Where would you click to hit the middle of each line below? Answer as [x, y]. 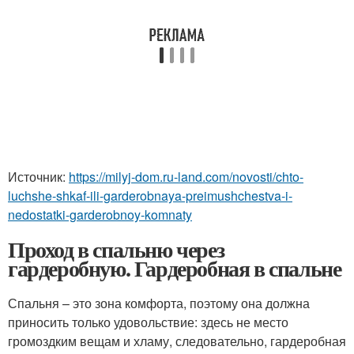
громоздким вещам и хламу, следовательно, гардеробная [177, 341]
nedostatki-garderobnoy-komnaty [100, 214]
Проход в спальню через [116, 249]
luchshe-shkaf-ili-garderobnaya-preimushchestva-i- [150, 195]
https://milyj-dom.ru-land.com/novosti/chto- [186, 176]
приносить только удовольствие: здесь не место [148, 322]
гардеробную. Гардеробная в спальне [175, 268]
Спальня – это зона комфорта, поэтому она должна [159, 303]
